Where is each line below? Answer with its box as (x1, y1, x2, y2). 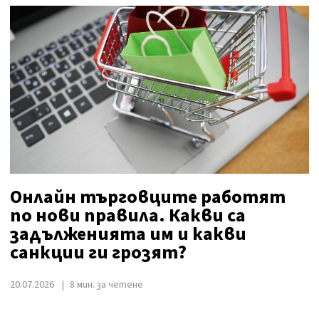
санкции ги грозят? (10, 239, 187, 266)
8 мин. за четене (70, 277, 143, 292)
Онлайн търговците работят (10, 183, 286, 210)
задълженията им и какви (10, 220, 246, 247)
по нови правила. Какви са (10, 202, 246, 229)
